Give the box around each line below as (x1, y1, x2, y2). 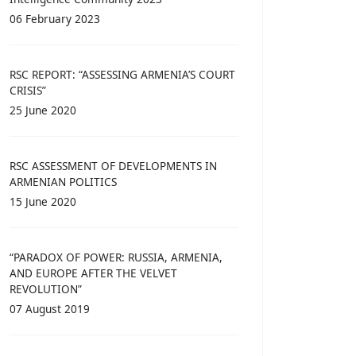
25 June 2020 (10, 103, 76, 118)
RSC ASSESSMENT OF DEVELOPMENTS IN (10, 158, 217, 174)
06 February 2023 (10, 11, 100, 27)
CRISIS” (10, 83, 46, 99)
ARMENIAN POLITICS (10, 174, 117, 190)
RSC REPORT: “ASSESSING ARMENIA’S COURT (10, 67, 235, 83)
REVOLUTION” (10, 281, 82, 297)
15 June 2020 (10, 194, 76, 210)
